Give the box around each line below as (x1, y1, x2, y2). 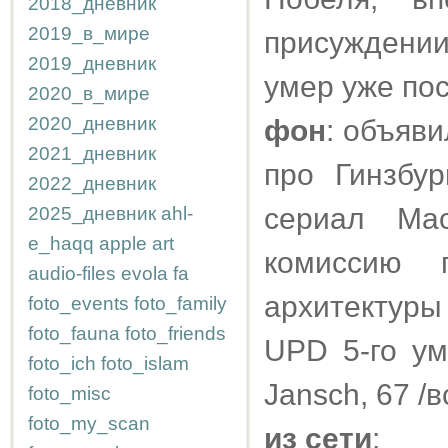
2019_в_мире (28, 23, 150, 44)
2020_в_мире (28, 83, 150, 104)
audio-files (28, 263, 116, 284)
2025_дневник (28, 203, 156, 224)
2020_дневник (28, 113, 156, 134)
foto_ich (28, 353, 96, 374)
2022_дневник (28, 173, 156, 194)
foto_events (28, 293, 129, 314)
